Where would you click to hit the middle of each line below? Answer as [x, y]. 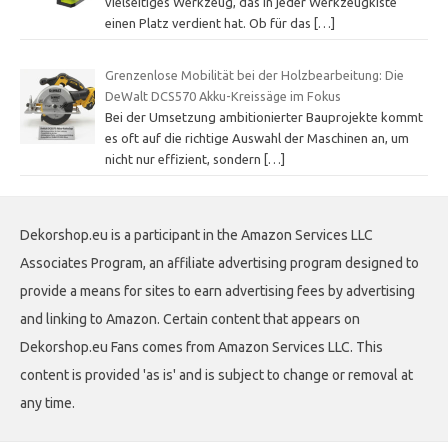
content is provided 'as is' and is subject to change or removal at [216, 374]
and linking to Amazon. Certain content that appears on [190, 318]
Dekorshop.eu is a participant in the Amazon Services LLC [196, 234]
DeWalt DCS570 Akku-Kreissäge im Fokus [222, 95]
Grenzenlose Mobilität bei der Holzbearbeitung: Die [254, 74]
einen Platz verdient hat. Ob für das [209, 23]
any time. [47, 402]
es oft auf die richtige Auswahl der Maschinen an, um [256, 137]
